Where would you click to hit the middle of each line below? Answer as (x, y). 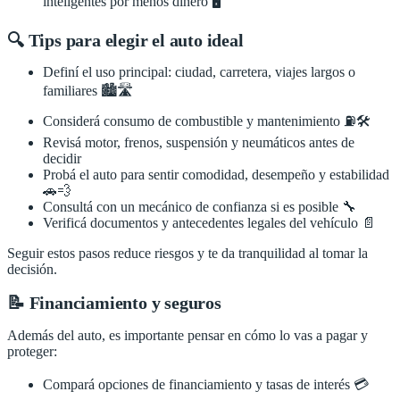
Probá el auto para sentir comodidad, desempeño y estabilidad (216, 175)
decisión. (32, 270)
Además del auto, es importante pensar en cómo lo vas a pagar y (187, 335)
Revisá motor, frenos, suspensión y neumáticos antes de (199, 143)
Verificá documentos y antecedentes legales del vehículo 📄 (209, 223)
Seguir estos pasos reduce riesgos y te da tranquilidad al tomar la (187, 254)
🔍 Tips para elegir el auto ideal (125, 40)
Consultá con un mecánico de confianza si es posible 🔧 (200, 207)
